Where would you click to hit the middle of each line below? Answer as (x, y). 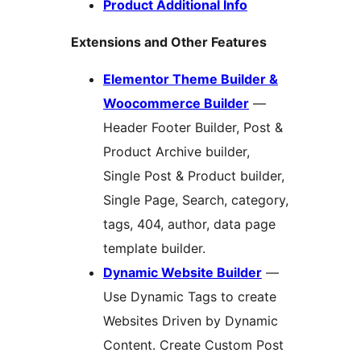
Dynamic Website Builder (183, 273)
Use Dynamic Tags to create (190, 297)
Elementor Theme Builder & (191, 79)
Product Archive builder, (176, 152)
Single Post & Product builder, (194, 176)
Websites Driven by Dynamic (191, 321)
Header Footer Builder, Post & (193, 128)
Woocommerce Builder (176, 104)
